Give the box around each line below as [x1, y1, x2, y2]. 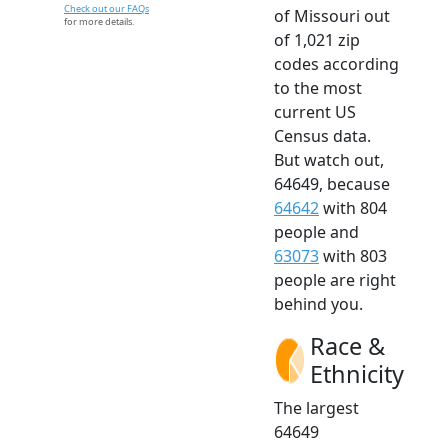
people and [274, 220, 359, 243]
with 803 [319, 244, 387, 267]
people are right [274, 268, 396, 291]
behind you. [274, 292, 363, 315]
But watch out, [274, 148, 384, 171]
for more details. [64, 14, 134, 28]
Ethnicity [310, 357, 404, 390]
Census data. [274, 124, 371, 147]
